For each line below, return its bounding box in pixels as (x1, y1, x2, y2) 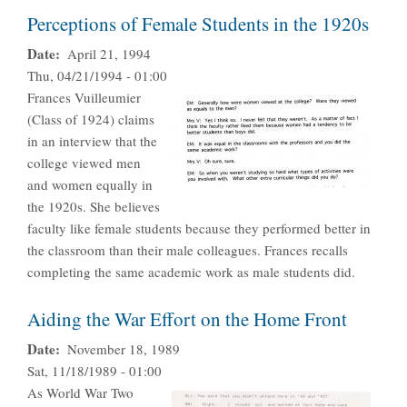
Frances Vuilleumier (27, 88, 141, 107)
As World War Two (27, 383, 134, 402)
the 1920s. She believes (27, 197, 160, 216)
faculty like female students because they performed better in (27, 219, 371, 238)
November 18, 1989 (66, 340, 180, 359)
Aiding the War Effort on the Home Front (27, 306, 347, 333)
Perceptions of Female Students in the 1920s (27, 11, 369, 37)
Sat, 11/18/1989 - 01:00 (27, 362, 162, 381)
